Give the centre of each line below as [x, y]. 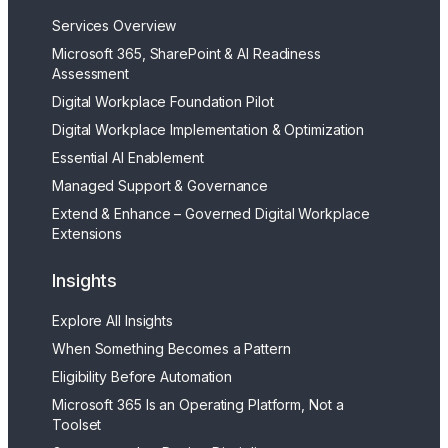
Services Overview [114, 26]
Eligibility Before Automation [142, 376]
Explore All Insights [112, 320]
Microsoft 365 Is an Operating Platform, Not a [198, 404]
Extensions [87, 234]
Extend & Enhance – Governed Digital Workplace [211, 214]
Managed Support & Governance [160, 186]
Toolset [77, 424]
